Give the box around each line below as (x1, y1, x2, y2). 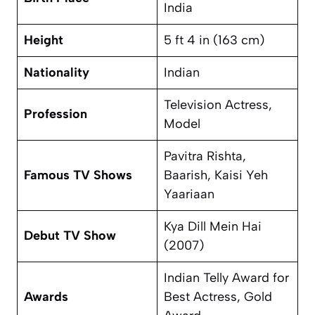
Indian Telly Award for (164, 270, 289, 286)
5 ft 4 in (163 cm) (164, 32, 264, 49)
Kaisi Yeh (214, 167, 268, 184)
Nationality (24, 65, 89, 81)
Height (24, 32, 63, 49)
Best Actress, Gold (164, 289, 272, 305)
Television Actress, (164, 97, 272, 113)
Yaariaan (164, 186, 214, 202)
